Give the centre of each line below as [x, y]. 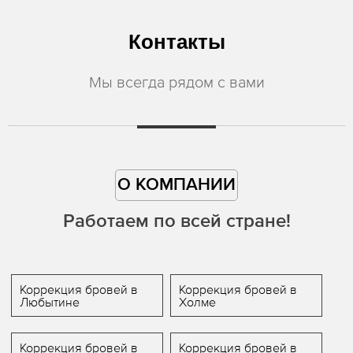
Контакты [176, 41]
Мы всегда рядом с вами [176, 82]
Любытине [50, 301]
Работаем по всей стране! [176, 221]
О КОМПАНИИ [176, 185]
